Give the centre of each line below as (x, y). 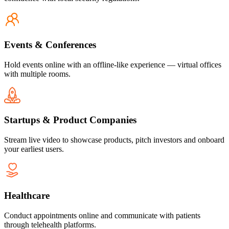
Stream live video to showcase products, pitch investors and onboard (114, 140)
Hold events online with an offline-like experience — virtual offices (113, 64)
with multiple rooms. (37, 74)
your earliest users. (34, 149)
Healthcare (27, 195)
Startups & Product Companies (70, 120)
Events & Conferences (50, 45)
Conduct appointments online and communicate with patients (102, 215)
